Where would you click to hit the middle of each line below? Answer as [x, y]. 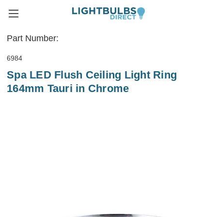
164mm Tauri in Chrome [68, 89]
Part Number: [33, 38]
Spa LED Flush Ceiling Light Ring [92, 75]
